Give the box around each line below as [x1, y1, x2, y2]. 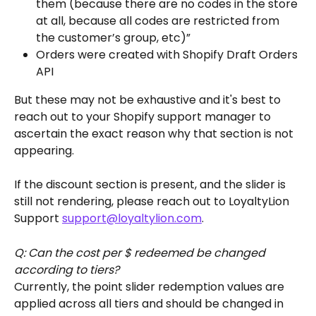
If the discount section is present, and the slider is [14, 176, 288, 193]
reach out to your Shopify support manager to [14, 108, 274, 125]
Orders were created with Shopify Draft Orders [36, 46, 300, 63]
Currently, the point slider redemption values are [14, 278, 287, 295]
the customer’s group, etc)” [36, 29, 193, 46]
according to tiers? [14, 261, 119, 278]
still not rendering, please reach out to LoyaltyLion [14, 193, 292, 210]
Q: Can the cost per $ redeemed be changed [14, 244, 268, 261]
